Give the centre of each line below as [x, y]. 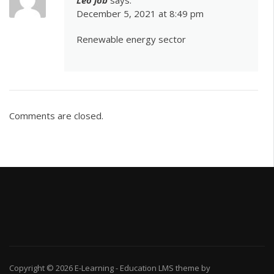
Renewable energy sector [131, 39]
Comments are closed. [56, 116]
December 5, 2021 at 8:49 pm [140, 13]
